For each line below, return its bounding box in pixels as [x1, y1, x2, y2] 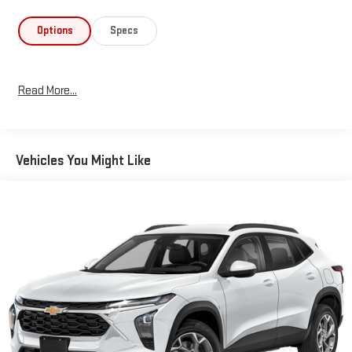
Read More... [17, 83, 77, 99]
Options [36, 24, 73, 37]
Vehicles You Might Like [16, 152, 151, 169]
